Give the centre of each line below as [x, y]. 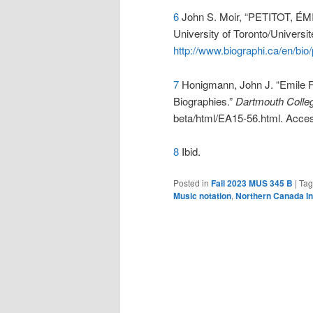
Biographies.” [204, 101]
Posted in [191, 183]
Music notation [202, 196]
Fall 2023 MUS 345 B [252, 183]
